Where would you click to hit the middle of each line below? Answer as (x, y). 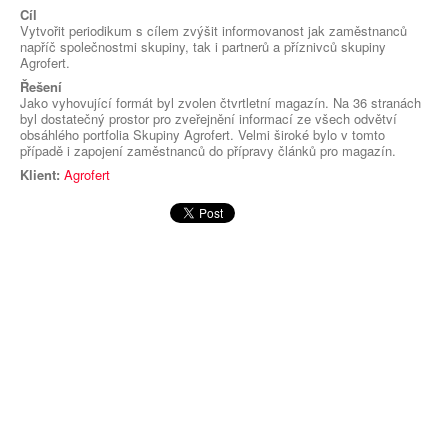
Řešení (41, 87)
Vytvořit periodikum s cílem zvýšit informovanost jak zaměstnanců (213, 31)
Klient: (40, 175)
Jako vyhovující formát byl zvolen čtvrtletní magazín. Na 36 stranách (220, 103)
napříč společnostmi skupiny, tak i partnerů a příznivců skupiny (203, 47)
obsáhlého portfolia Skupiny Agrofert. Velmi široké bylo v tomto (202, 135)
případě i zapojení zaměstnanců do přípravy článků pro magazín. (208, 151)
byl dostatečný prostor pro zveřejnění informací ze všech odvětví (208, 119)
